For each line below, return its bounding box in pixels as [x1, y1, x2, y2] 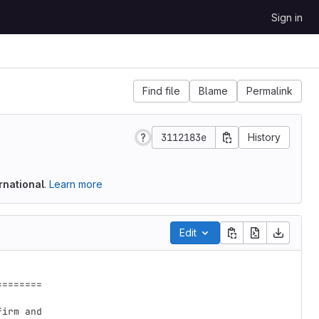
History [248, 131, 281, 143]
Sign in [271, 11, 303, 23]
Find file [142, 85, 180, 97]
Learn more [49, 178, 103, 190]
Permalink [246, 85, 293, 97]
